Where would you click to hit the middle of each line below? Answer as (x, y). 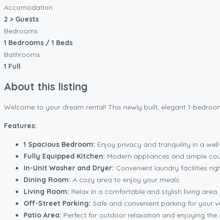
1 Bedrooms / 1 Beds (38, 42)
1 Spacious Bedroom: (59, 144)
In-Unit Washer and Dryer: (69, 168)
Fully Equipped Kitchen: (64, 156)
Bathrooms (22, 54)
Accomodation (28, 7)
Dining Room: (47, 179)
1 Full (12, 66)
